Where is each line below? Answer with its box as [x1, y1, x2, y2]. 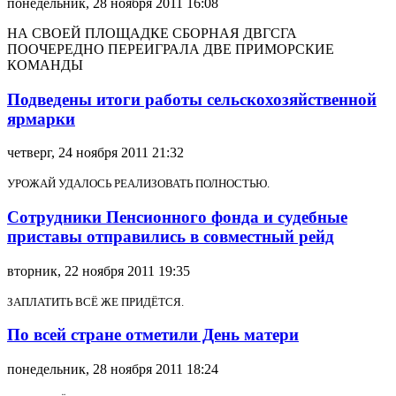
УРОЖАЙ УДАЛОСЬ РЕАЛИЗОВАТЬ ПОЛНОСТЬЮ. [7, 177, 270, 191]
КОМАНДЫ [7, 57, 83, 72]
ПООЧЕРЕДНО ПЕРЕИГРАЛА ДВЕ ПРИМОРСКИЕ [7, 41, 334, 57]
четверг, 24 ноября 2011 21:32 [7, 145, 184, 161]
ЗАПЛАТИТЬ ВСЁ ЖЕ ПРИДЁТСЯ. [7, 294, 184, 308]
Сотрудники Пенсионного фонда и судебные [7, 208, 347, 227]
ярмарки [7, 109, 75, 128]
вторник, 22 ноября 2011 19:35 [7, 263, 190, 278]
